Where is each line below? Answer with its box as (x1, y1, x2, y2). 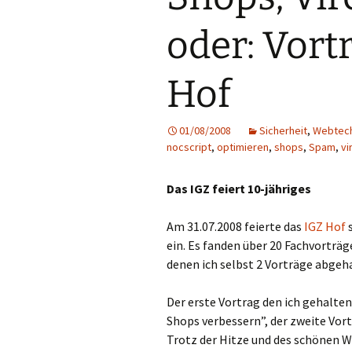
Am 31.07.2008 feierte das (167, 218, 304, 234)
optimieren (217, 140, 269, 154)
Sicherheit (259, 123, 307, 137)
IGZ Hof (304, 218, 346, 234)
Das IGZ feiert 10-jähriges (167, 181, 311, 196)
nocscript (167, 140, 211, 154)
